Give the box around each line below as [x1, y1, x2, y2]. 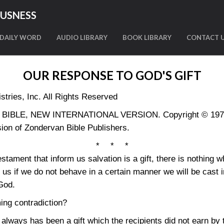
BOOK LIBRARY [122, 33, 171, 41]
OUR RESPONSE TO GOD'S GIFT [22, 68, 201, 82]
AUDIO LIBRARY [56, 33, 107, 41]
